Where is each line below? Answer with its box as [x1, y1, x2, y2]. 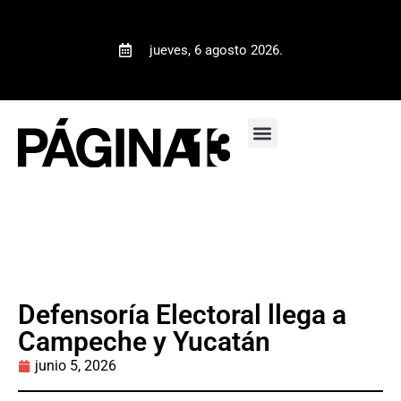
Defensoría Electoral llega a [18, 298, 346, 330]
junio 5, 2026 [35, 356, 116, 374]
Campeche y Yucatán [18, 325, 270, 357]
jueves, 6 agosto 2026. [149, 42, 283, 58]
